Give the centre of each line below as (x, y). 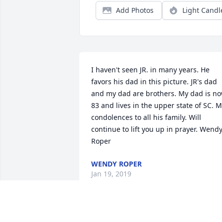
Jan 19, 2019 (111, 174)
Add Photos (135, 10)
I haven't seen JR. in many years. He (150, 70)
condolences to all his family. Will (146, 117)
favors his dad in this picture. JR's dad (154, 82)
